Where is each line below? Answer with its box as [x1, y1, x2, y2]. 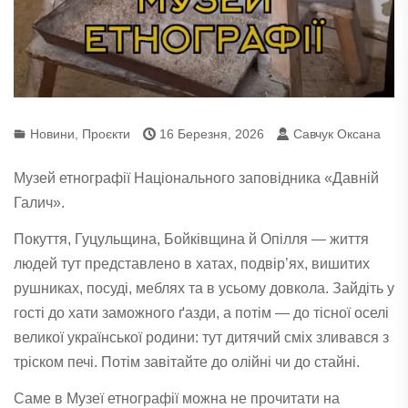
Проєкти [82, 126, 130, 141]
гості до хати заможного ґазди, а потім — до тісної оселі [14, 304, 389, 321]
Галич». [14, 194, 65, 210]
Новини [30, 126, 75, 141]
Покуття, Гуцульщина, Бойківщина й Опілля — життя [14, 230, 369, 247]
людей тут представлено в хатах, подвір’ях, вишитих [14, 255, 370, 271]
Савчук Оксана [290, 126, 381, 141]
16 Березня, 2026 [156, 126, 264, 141]
